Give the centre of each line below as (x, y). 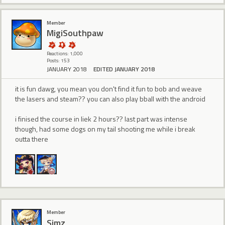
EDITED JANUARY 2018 (124, 69)
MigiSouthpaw (75, 33)
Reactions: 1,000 (65, 53)
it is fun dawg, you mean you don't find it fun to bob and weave (108, 88)
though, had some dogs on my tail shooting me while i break (105, 129)
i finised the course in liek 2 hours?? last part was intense (101, 119)
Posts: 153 (58, 60)
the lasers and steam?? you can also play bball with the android (110, 98)
